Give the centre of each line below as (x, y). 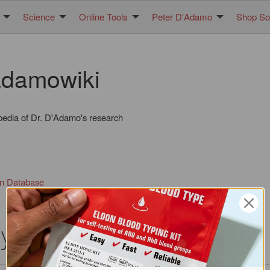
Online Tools (103, 17)
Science (39, 17)
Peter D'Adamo (182, 17)
